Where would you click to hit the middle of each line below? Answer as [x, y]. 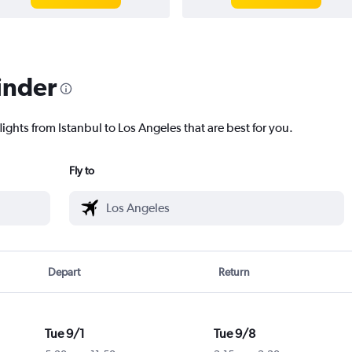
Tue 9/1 [64, 334]
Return [234, 272]
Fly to [82, 171]
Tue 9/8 [234, 334]
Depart [64, 272]
